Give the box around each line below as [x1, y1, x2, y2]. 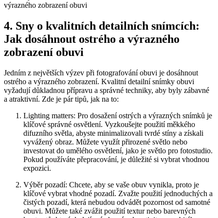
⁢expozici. [23, 164, 51, 173]
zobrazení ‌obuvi [4, 46, 84, 59]
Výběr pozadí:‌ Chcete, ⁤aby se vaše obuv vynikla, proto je [23, 181, 199, 189]
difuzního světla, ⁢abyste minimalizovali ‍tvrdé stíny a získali [23, 129, 203, 138]
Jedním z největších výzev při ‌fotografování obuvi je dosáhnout [4, 69, 198, 77]
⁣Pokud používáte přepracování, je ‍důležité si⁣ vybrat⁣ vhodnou [23, 155, 209, 164]
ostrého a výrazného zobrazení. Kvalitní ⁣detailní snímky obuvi [4, 77, 194, 86]
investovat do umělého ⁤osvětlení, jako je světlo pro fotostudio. [23, 146, 213, 155]
